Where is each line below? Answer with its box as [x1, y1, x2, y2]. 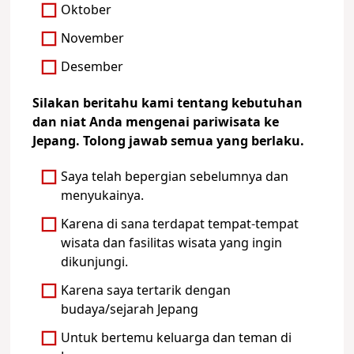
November [61, 28, 125, 48]
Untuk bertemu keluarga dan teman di [61, 329, 292, 348]
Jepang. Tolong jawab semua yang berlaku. [32, 132, 304, 152]
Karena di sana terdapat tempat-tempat [61, 215, 299, 235]
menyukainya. [61, 186, 145, 206]
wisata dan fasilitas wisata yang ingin [61, 234, 283, 254]
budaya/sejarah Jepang [61, 300, 199, 320]
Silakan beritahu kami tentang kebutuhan [32, 94, 303, 114]
